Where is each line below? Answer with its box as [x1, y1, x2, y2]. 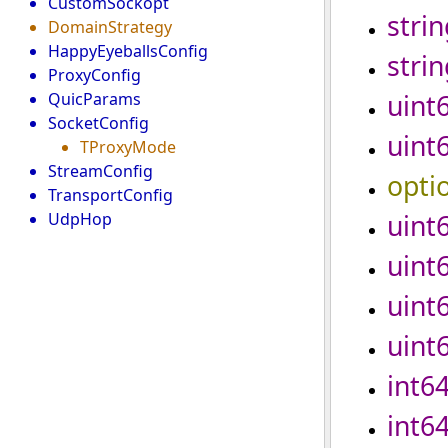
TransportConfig [48, 184, 173, 206]
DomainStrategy [48, 16, 172, 38]
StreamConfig [48, 160, 153, 182]
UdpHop [48, 208, 112, 230]
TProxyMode [80, 136, 176, 158]
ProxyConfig [48, 64, 141, 86]
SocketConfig [48, 112, 149, 134]
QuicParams [48, 88, 141, 110]
